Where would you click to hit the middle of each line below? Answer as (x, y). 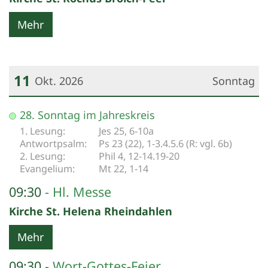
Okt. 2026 (59, 80)
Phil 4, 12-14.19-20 (139, 156)
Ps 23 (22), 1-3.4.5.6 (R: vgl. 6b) (165, 143)
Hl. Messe (82, 191)
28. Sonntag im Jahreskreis (87, 115)
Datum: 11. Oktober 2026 (72, 108)
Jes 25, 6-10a (126, 131)
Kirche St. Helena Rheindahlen (91, 211)
